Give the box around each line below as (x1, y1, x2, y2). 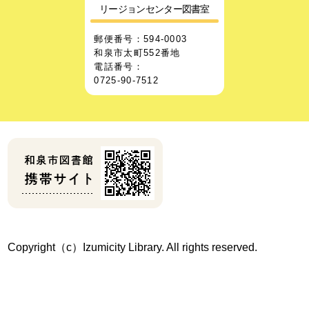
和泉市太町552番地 (94, 47, 181, 58)
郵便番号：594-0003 (94, 33, 188, 44)
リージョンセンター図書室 (99, 3, 210, 14)
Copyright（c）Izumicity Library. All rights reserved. (8, 241, 258, 254)
